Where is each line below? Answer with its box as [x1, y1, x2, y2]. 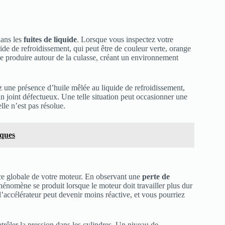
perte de [142, 172, 170, 181]
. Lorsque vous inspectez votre [77, 35, 173, 44]
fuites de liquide [24, 35, 77, 44]
